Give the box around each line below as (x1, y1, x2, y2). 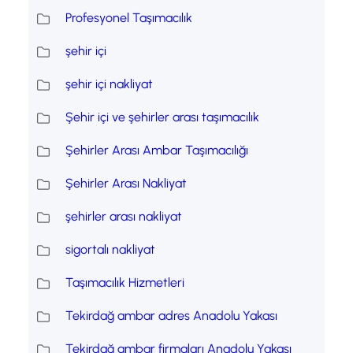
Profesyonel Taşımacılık (65, 10, 192, 26)
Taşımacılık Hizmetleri (65, 275, 184, 291)
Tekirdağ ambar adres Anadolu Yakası (65, 308, 277, 324)
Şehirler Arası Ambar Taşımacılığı (65, 143, 248, 158)
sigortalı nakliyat (65, 242, 155, 258)
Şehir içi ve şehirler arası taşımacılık (65, 110, 259, 125)
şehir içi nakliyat (65, 76, 153, 92)
